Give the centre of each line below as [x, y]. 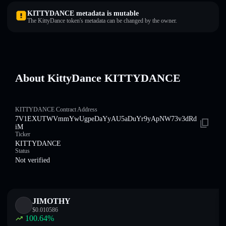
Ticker [23, 134]
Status [22, 151]
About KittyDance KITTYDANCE [98, 78]
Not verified [33, 160]
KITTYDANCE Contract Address [56, 109]
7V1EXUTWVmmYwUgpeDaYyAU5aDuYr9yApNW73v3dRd [106, 119]
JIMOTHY [51, 201]
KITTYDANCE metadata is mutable [83, 13]
